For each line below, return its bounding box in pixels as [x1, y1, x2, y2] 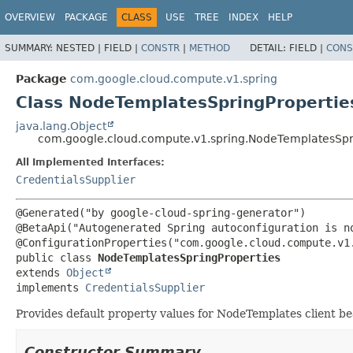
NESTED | [56, 42, 104, 54]
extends [16, 266, 66, 279]
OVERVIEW [5, 12, 55, 23]
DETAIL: [250, 42, 289, 54]
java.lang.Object [16, 119, 106, 132]
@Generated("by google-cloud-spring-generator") [16, 206, 306, 219]
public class [16, 251, 98, 264]
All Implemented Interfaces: [16, 156, 165, 168]
